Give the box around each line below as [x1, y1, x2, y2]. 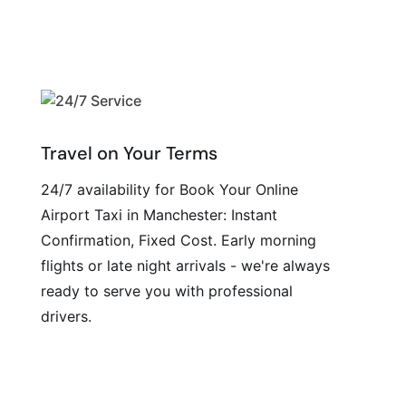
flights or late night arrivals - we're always [40, 256, 330, 275]
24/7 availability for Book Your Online [40, 180, 298, 198]
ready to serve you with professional [40, 282, 293, 300]
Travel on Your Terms [40, 141, 217, 165]
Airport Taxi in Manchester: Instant [40, 206, 277, 224]
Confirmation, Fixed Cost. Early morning [40, 231, 316, 249]
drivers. [40, 307, 92, 325]
